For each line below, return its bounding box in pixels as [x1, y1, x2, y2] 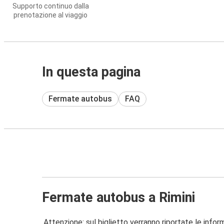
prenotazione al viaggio [13, 11, 87, 19]
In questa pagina [42, 64, 140, 80]
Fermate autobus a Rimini [42, 189, 195, 205]
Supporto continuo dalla [12, 2, 89, 10]
